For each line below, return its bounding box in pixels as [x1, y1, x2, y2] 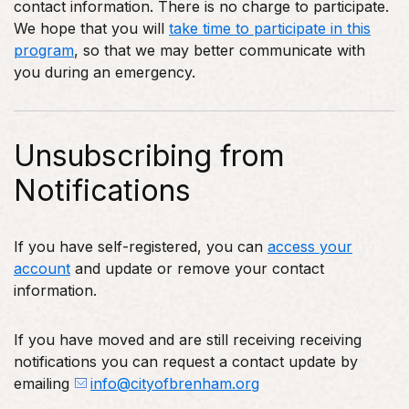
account [14, 258, 70, 278]
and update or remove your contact [70, 258, 324, 278]
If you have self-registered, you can [14, 236, 267, 256]
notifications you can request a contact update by [14, 351, 358, 371]
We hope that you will [14, 18, 169, 37]
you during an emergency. [14, 62, 195, 81]
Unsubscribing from [14, 137, 285, 173]
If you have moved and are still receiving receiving [14, 330, 362, 349]
